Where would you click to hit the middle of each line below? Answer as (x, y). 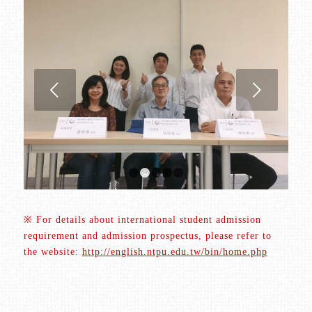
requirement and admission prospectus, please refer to (147, 235)
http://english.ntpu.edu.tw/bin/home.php (174, 251)
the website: (53, 251)
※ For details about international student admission (142, 219)
